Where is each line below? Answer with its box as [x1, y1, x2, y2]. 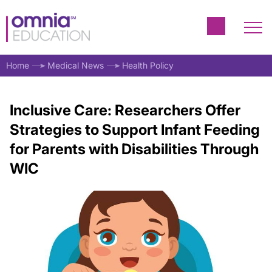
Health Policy [122, 60, 174, 70]
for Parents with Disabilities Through [10, 140, 259, 158]
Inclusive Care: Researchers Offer [10, 101, 240, 119]
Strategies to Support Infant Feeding [10, 121, 260, 138]
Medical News [47, 60, 104, 70]
